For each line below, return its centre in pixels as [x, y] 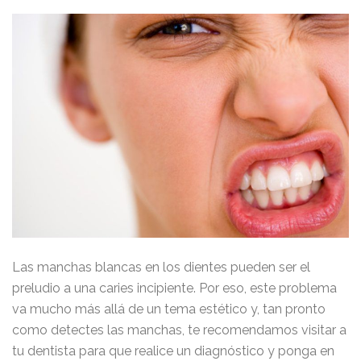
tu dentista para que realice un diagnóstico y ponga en [173, 351]
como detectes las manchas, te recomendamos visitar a [179, 330]
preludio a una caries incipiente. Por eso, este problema [174, 288]
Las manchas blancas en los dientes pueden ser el [161, 268]
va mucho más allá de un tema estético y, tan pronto [169, 309]
